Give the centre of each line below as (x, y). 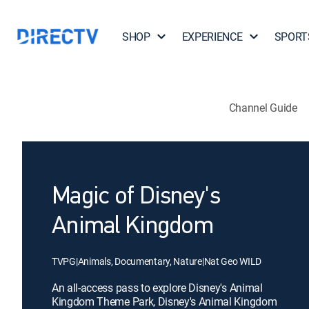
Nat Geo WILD (233, 261)
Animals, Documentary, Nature (140, 261)
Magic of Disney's (136, 197)
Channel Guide (263, 107)
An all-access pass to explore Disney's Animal (157, 288)
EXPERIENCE (212, 37)
